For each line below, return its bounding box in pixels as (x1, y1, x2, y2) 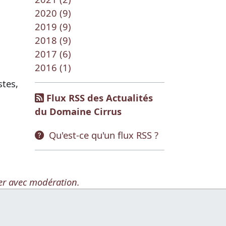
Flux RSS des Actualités (46, 91, 153, 104)
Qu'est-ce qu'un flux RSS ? (49, 128, 158, 141)
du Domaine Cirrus (35, 104, 122, 118)
